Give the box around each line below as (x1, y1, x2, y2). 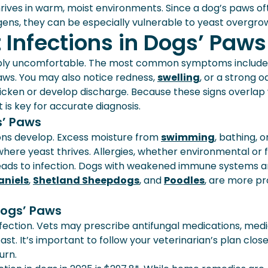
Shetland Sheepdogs (33, 173, 139, 187)
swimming (161, 130, 215, 144)
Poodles (164, 173, 205, 187)
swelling (157, 71, 200, 84)
